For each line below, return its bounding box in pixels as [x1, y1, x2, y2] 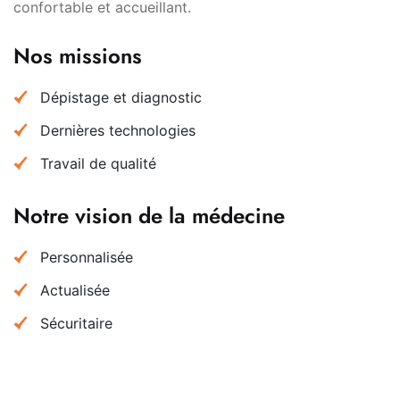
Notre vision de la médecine [13, 199, 285, 231]
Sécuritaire [40, 313, 112, 332]
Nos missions [13, 39, 142, 71]
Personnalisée [40, 247, 133, 266]
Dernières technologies [40, 121, 196, 139]
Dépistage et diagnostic [40, 87, 202, 106]
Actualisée [40, 280, 110, 299]
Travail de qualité [40, 154, 156, 172]
